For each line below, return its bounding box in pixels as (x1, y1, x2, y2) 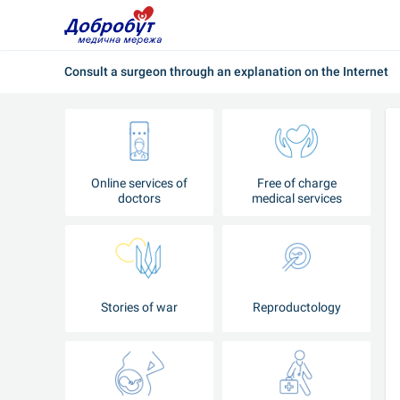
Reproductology (252, 299, 341, 314)
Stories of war (101, 299, 178, 314)
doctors (118, 191, 161, 205)
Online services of (91, 176, 187, 190)
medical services (251, 191, 342, 205)
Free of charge (256, 176, 337, 190)
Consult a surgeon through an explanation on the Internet (64, 63, 388, 79)
